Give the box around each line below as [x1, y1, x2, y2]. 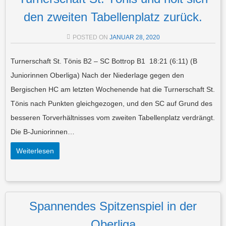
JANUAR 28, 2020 [109, 33, 160, 41]
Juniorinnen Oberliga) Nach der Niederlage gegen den [11, 71, 184, 79]
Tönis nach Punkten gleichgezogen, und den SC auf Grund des [11, 99, 212, 107]
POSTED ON [72, 33, 109, 41]
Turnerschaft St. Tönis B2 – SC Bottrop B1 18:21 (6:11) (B [11, 56, 197, 65]
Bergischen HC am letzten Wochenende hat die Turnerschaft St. [11, 85, 215, 93]
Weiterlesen [16, 146, 54, 155]
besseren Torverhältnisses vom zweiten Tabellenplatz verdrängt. [11, 113, 215, 122]
